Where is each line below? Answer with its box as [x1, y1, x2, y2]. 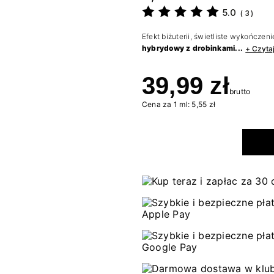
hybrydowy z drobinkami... [142, 43, 243, 53]
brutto [229, 87, 251, 97]
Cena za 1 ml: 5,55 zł [142, 100, 216, 109]
